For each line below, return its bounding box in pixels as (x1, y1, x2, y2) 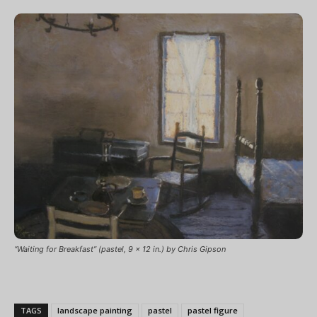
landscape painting (57, 304, 132, 316)
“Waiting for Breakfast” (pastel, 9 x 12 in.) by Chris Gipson (14, 243, 226, 254)
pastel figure (188, 304, 238, 316)
